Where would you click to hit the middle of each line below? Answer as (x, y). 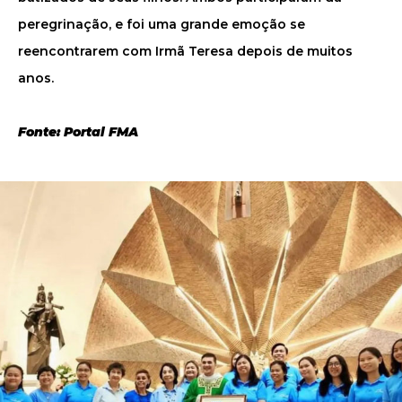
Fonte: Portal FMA (78, 132)
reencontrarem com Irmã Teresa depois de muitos (185, 51)
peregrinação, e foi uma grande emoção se (162, 24)
